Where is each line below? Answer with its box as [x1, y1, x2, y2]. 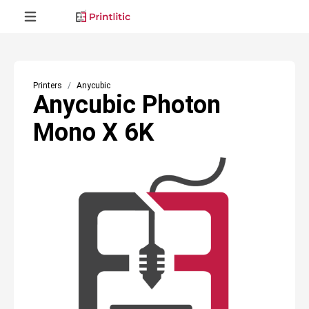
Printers [33, 81, 62, 90]
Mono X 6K [33, 118, 154, 147]
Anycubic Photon [33, 90, 221, 119]
